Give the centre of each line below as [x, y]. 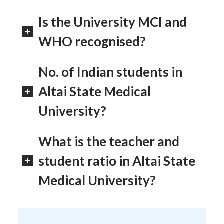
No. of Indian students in [110, 72]
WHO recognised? [92, 42]
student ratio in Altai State [117, 161]
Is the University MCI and [113, 22]
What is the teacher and [109, 141]
